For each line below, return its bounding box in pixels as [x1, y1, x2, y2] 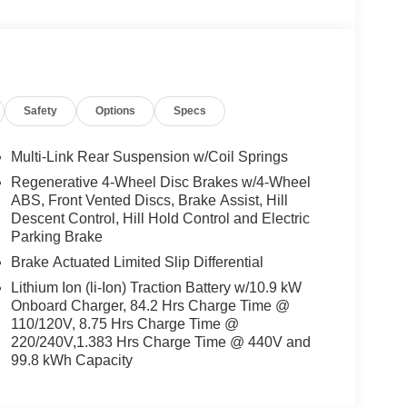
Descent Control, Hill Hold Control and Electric [10, 211, 310, 227]
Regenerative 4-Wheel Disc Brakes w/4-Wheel [10, 174, 311, 191]
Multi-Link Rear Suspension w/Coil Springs [10, 149, 288, 165]
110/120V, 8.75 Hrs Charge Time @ [10, 316, 239, 333]
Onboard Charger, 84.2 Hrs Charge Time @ [10, 298, 290, 314]
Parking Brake [10, 229, 103, 245]
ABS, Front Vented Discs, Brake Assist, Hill [10, 193, 288, 209]
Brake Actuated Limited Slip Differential [10, 254, 263, 271]
